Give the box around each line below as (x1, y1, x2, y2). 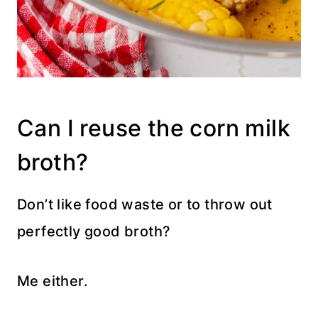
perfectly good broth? (17, 222, 171, 240)
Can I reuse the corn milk (17, 114, 290, 142)
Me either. (17, 272, 88, 290)
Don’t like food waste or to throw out (17, 195, 273, 213)
